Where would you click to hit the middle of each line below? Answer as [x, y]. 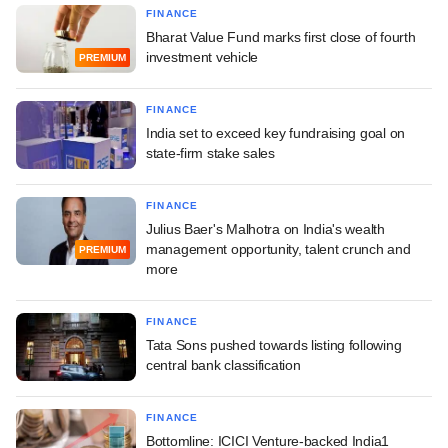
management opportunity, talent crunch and [278, 249]
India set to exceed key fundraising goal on [275, 133]
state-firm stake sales [210, 153]
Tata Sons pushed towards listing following [274, 345]
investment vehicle [202, 57]
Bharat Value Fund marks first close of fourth [281, 37]
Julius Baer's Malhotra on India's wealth [265, 229]
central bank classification [223, 365]
